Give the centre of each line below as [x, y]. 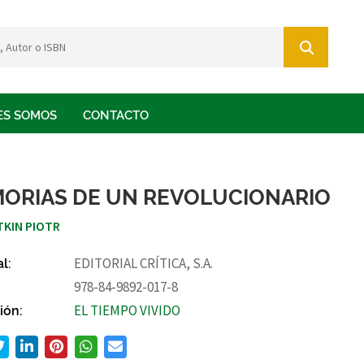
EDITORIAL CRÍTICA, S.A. [144, 263]
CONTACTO [116, 114]
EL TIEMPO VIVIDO [128, 310]
